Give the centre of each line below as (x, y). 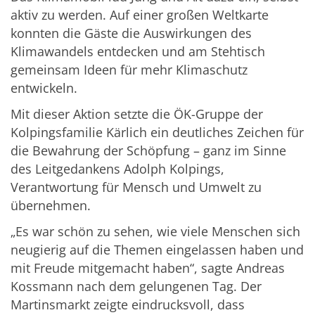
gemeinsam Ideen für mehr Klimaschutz (129, 70)
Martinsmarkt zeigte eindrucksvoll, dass (128, 305)
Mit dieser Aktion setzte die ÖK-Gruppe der (137, 114)
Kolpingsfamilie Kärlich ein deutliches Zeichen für (157, 133)
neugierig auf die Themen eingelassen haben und (157, 250)
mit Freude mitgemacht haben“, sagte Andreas (148, 268)
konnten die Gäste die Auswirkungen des (131, 33)
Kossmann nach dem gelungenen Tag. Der (136, 287)
